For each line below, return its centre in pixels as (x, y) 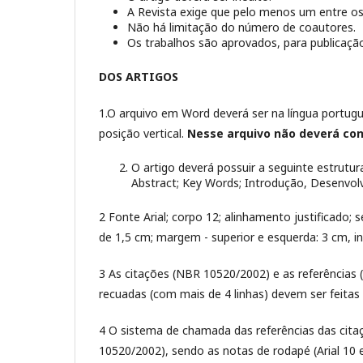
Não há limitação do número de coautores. (241, 27)
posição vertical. (143, 133)
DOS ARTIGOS (139, 76)
